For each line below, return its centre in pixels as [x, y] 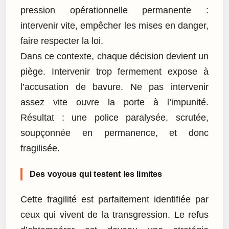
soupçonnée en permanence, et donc [114, 133]
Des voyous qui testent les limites [96, 174]
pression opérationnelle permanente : [114, 10]
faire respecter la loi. [62, 41]
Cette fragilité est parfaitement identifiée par [114, 200]
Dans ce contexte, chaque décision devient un [114, 56]
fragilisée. [40, 148]
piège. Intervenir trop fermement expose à [114, 71]
